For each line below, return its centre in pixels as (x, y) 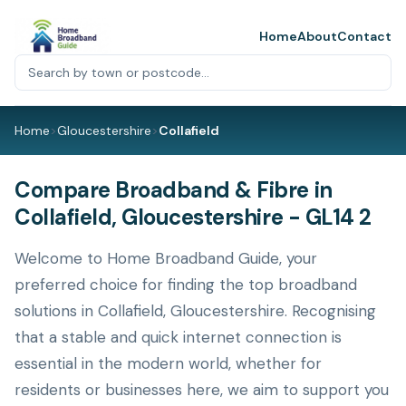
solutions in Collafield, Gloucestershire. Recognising (195, 311)
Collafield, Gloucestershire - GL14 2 (193, 217)
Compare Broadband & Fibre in (174, 190)
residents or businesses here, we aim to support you (202, 390)
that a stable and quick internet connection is (178, 337)
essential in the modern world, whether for (168, 363)
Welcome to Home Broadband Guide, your (166, 258)
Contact (364, 36)
